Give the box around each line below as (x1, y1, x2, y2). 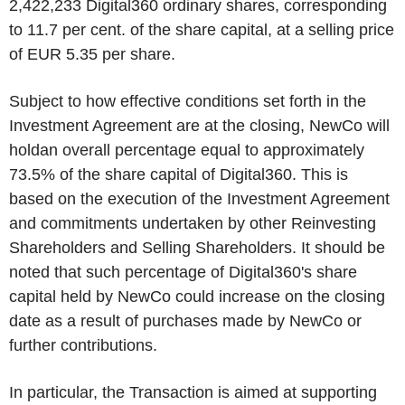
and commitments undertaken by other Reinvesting (9, 214, 376, 232)
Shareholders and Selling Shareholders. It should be (9, 239, 385, 257)
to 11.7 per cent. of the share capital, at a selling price (9, 21, 394, 39)
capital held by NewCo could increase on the (9, 287, 334, 306)
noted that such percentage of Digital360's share (9, 263, 357, 281)
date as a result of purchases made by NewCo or (9, 312, 362, 330)
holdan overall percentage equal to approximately (9, 141, 364, 159)
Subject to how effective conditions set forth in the (9, 92, 366, 110)
